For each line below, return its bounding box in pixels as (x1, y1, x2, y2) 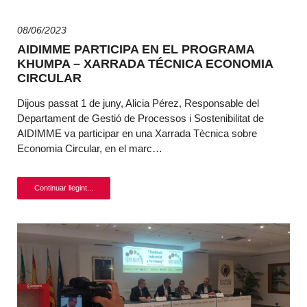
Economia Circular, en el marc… (17, 143, 162, 154)
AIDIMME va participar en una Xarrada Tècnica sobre (17, 127, 257, 139)
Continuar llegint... (34, 184, 93, 192)
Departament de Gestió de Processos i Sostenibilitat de (17, 112, 264, 124)
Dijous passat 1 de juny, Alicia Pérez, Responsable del (17, 97, 259, 109)
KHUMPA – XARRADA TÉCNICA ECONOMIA (17, 57, 273, 71)
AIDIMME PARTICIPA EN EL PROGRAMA (17, 42, 254, 56)
